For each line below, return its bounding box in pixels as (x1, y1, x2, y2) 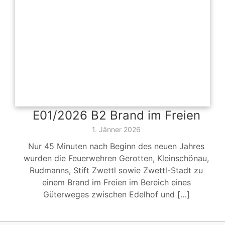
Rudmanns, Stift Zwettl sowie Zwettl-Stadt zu (30, 165, 203, 176)
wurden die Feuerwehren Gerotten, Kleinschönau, (24, 153, 209, 164)
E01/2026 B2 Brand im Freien (32, 108, 200, 123)
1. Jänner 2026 (92, 125, 141, 134)
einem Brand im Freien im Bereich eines (42, 177, 191, 188)
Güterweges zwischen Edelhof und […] (43, 189, 190, 200)
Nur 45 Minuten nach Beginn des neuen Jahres (28, 141, 204, 152)
